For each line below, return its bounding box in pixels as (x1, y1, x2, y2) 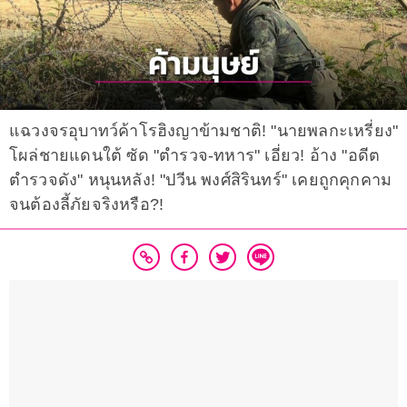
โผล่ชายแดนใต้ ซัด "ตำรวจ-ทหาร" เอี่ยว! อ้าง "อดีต (9, 146, 381, 165)
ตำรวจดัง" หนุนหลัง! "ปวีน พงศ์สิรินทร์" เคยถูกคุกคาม (9, 171, 392, 190)
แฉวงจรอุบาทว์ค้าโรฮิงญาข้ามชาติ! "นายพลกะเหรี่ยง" (9, 122, 399, 141)
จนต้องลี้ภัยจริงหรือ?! (9, 195, 164, 214)
